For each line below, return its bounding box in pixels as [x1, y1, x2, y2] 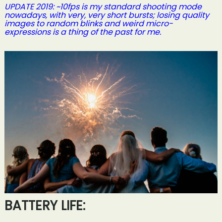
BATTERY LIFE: [4, 196, 85, 215]
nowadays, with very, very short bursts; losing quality [4, 9, 209, 21]
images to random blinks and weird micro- [4, 17, 173, 29]
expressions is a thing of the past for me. [4, 26, 161, 38]
